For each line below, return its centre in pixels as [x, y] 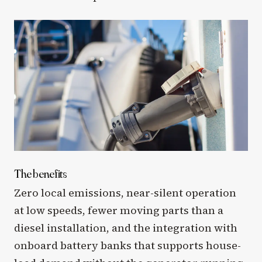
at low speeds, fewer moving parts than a [119, 211]
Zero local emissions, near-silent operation [125, 193]
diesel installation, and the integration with [126, 228]
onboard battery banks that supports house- [127, 246]
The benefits [41, 174]
